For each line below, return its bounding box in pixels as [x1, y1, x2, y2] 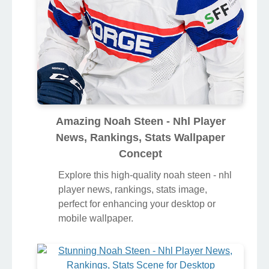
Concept [119, 148, 162, 160]
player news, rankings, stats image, [58, 184, 207, 195]
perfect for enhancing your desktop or [58, 199, 216, 210]
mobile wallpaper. [58, 213, 133, 224]
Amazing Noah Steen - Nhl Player [55, 115, 226, 128]
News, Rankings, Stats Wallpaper [56, 131, 225, 144]
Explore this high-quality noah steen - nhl [58, 170, 232, 181]
